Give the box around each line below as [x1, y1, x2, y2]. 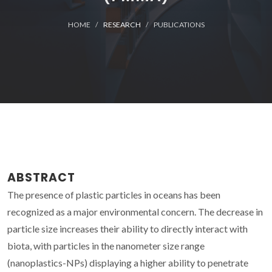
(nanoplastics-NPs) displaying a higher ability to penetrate [7, 256, 248, 268]
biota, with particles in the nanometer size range [7, 239, 205, 251]
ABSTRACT [7, 169, 75, 186]
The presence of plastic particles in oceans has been [7, 188, 220, 200]
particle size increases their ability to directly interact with [7, 222, 248, 234]
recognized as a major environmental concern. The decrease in [7, 205, 263, 217]
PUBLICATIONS [153, 20, 205, 29]
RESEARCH [103, 20, 141, 29]
